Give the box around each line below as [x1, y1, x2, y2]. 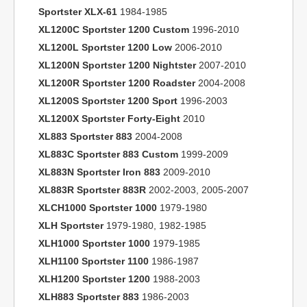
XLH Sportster [38, 220, 103, 231]
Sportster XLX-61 [38, 6, 117, 17]
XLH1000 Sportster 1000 [38, 238, 150, 249]
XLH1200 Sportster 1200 [38, 273, 150, 284]
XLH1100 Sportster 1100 [38, 256, 149, 267]
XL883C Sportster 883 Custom [38, 149, 178, 160]
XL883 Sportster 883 [38, 131, 132, 142]
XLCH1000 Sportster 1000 [38, 202, 157, 213]
